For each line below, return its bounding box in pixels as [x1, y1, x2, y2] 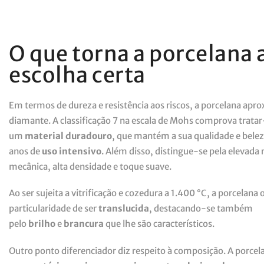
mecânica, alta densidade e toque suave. [9, 160, 171, 172]
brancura [64, 218, 104, 229]
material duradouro [25, 130, 112, 141]
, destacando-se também [149, 203, 253, 214]
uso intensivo [42, 145, 101, 157]
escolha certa [9, 61, 146, 88]
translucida [98, 203, 149, 214]
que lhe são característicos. [104, 218, 214, 229]
